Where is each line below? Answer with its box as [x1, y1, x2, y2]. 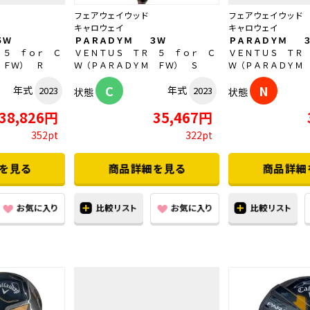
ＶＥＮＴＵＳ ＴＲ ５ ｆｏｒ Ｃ [74, 46, 215, 59]
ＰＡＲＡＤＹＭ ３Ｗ [74, 34, 165, 46]
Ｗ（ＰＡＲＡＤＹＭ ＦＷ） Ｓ [74, 59, 199, 71]
